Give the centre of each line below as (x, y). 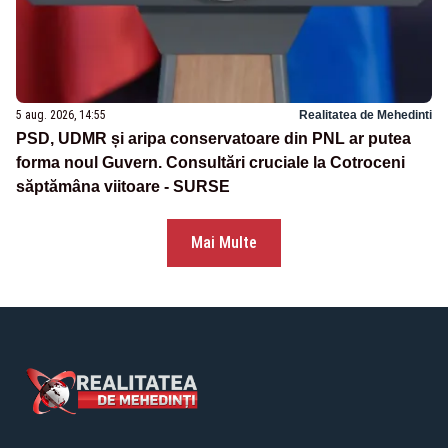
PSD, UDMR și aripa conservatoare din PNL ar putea (213, 138)
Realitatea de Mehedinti (365, 115)
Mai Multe (224, 242)
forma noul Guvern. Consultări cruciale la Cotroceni (210, 162)
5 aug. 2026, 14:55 (61, 115)
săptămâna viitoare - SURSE (123, 186)
